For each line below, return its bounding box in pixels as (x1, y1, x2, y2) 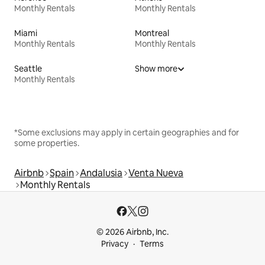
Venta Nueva (128, 166, 183, 179)
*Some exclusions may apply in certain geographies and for (14, 127, 239, 138)
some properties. (14, 137, 79, 148)
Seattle (14, 63, 42, 74)
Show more (135, 63, 177, 74)
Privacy (101, 238, 128, 249)
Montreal (135, 27, 169, 38)
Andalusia (80, 166, 122, 179)
